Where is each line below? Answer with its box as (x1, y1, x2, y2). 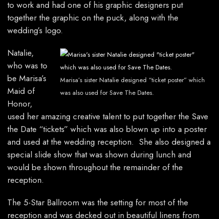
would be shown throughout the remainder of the (7, 161, 183, 174)
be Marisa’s (7, 72, 46, 85)
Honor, (7, 98, 32, 110)
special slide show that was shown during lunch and (7, 149, 191, 161)
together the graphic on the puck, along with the (7, 12, 178, 24)
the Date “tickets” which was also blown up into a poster (7, 123, 207, 135)
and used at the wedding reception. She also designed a (7, 136, 211, 148)
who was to (7, 60, 47, 72)
